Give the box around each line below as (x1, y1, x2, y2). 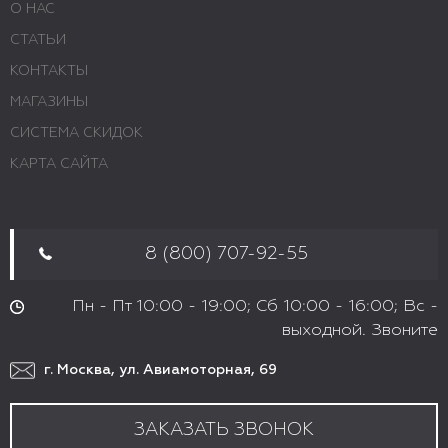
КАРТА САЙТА (10, 157, 108, 171)
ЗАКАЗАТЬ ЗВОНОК (134, 421, 314, 439)
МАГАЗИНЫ (10, 95, 88, 109)
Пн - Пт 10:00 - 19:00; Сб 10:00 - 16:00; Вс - (72, 298, 438, 315)
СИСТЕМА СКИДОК (10, 126, 143, 140)
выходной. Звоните (282, 322, 438, 339)
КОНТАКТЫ (10, 64, 88, 78)
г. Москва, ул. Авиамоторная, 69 (40, 362, 277, 377)
